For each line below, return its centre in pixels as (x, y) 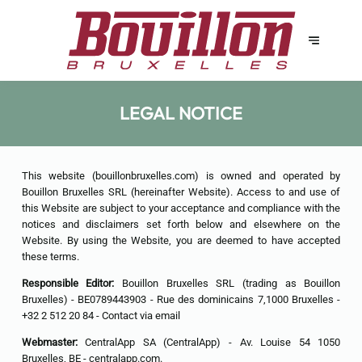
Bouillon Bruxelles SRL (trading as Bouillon (227, 283)
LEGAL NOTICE (181, 113)
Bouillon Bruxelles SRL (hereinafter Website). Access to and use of (181, 192)
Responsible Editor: (68, 283)
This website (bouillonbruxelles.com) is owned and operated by (181, 175)
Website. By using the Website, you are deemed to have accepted (181, 240)
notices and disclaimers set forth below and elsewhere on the (181, 224)
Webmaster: (53, 342)
